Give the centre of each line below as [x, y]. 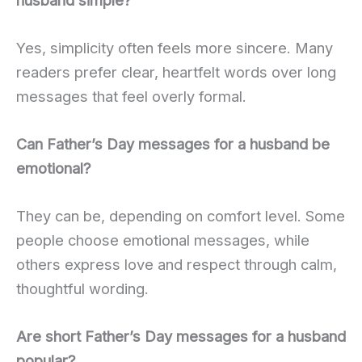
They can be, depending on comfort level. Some [181, 216]
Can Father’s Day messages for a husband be [173, 143]
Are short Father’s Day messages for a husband [181, 337]
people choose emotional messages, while [163, 240]
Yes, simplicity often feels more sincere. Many [175, 47]
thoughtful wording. [82, 289]
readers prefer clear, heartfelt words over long [176, 72]
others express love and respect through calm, [177, 265]
